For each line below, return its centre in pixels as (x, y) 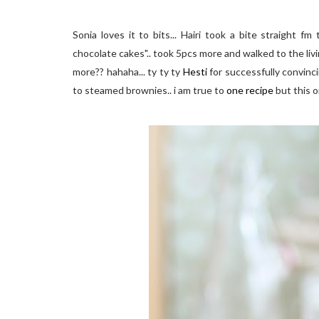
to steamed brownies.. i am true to (150, 90)
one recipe (251, 90)
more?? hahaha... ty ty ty (128, 72)
